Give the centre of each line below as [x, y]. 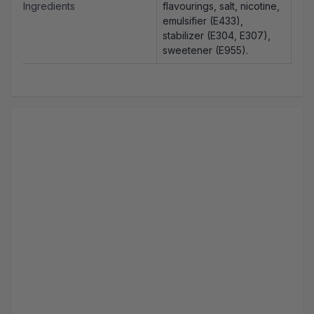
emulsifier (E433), [203, 21]
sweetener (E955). [205, 50]
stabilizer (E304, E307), [217, 36]
